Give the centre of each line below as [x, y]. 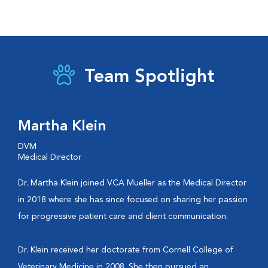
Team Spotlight [150, 77]
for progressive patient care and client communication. [123, 217]
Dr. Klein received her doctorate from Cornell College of [126, 250]
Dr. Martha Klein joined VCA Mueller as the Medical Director [132, 183]
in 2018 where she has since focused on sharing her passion [133, 200]
